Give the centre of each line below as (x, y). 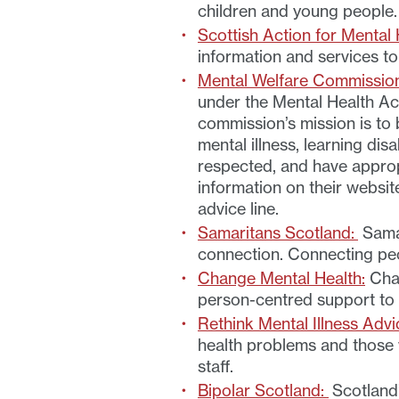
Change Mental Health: (281, 278)
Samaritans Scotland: (278, 232)
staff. (216, 366)
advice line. (238, 208)
